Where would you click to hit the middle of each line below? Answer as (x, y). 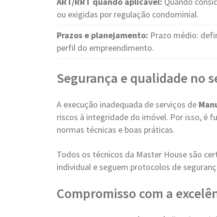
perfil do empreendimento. (105, 48)
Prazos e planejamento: (102, 35)
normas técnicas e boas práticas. (116, 130)
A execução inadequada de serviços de (128, 104)
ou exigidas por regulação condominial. (128, 14)
